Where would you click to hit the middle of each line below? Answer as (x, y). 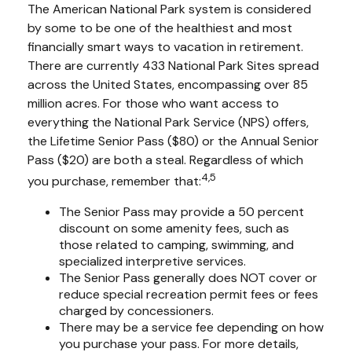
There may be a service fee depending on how (191, 327)
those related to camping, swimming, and (176, 244)
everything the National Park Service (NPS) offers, (168, 122)
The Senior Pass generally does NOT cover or (188, 277)
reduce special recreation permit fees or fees (189, 294)
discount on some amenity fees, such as (174, 228)
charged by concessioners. (136, 310)
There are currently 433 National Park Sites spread (173, 65)
